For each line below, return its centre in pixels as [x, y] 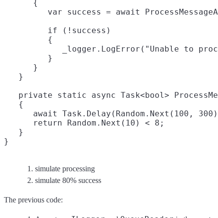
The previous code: [33, 200]
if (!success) [57, 31]
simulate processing [65, 169]
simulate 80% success [68, 181]
